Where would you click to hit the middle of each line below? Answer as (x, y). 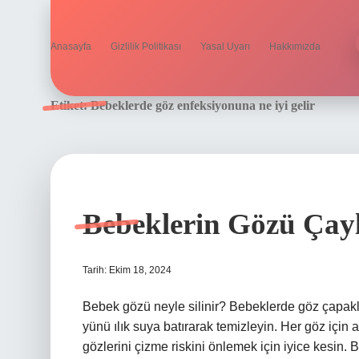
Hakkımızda (295, 46)
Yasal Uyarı (225, 46)
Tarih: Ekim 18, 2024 (127, 270)
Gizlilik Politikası (146, 46)
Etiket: (71, 105)
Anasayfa (71, 46)
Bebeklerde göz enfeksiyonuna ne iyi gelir (203, 105)
